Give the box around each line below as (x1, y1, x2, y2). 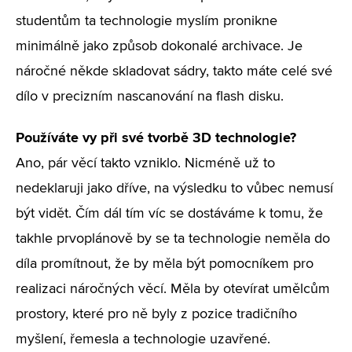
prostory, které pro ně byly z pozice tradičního (16, 307, 297, 321)
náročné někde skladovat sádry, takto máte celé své (16, 64, 332, 79)
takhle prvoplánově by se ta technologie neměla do (16, 232, 330, 246)
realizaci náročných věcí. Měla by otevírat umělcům (16, 282, 330, 296)
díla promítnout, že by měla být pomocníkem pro (16, 257, 313, 271)
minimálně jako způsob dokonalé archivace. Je (16, 39, 302, 53)
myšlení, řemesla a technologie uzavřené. (16, 332, 270, 346)
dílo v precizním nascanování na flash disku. (16, 90, 284, 104)
